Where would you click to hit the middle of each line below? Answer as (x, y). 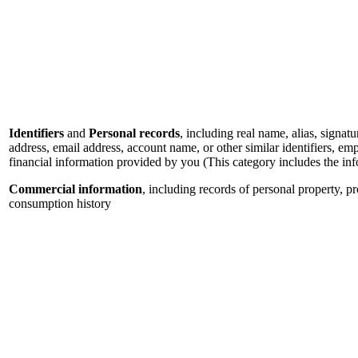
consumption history (60, 204)
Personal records (134, 133)
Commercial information (76, 189)
